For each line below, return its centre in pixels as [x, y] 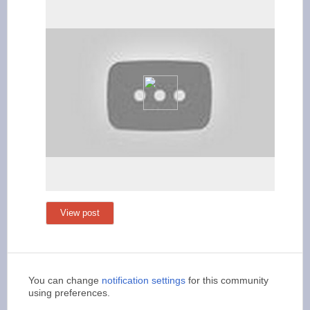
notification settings [144, 280]
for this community [227, 280]
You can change [65, 280]
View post [80, 212]
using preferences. [69, 292]
